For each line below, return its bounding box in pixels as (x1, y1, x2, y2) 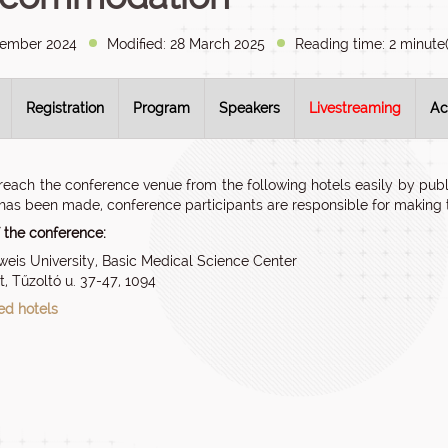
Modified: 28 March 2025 (107, 36, 265, 52)
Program (133, 100, 190, 116)
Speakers (219, 100, 280, 116)
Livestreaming (309, 100, 401, 116)
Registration (26, 100, 104, 116)
